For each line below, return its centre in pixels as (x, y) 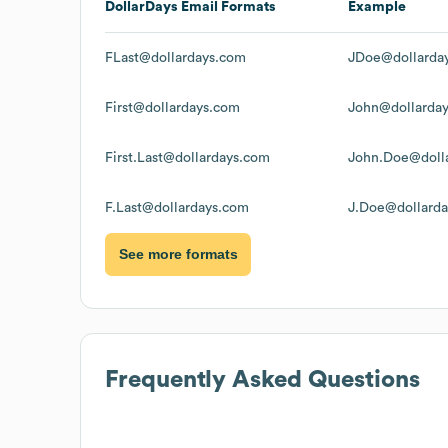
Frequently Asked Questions (262, 379)
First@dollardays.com (172, 107)
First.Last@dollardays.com (187, 157)
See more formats (178, 254)
